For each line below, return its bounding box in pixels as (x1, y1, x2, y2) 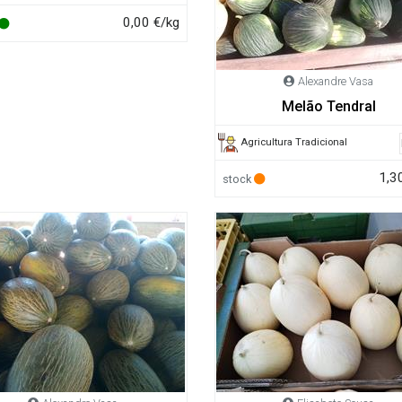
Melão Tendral (281, 97, 376, 115)
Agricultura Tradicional (240, 135, 348, 148)
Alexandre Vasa (298, 74, 374, 89)
